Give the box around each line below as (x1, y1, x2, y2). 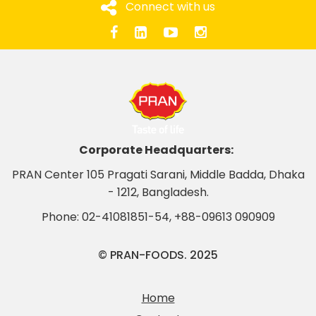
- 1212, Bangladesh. (107, 184, 209, 201)
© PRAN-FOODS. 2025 (98, 247, 218, 264)
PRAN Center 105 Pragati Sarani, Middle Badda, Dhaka (11, 166, 305, 183)
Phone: (41, 209, 82, 226)
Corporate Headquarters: (79, 142, 233, 159)
